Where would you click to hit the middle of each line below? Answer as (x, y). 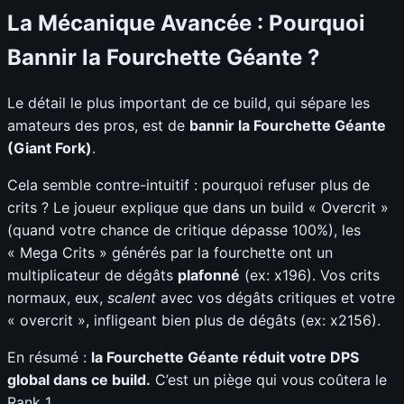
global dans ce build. (79, 380)
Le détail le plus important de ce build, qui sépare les (188, 103)
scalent (132, 298)
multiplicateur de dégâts (92, 275)
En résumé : (49, 358)
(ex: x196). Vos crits (310, 275)
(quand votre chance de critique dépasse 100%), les (184, 230)
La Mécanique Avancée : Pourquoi (186, 23)
